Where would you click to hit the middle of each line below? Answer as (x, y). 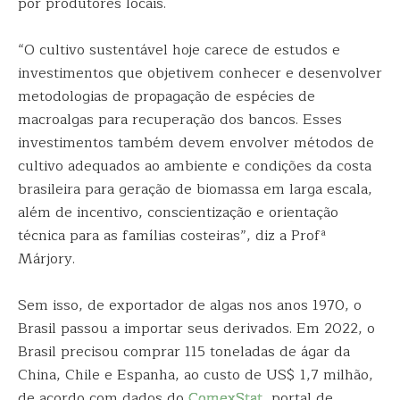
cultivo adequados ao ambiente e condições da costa (195, 166)
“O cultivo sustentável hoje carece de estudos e (179, 50)
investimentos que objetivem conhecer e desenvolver (200, 73)
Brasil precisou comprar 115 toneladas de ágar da (184, 352)
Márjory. (46, 259)
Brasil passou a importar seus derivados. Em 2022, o (196, 329)
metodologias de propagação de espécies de (167, 96)
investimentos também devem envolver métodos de (196, 143)
